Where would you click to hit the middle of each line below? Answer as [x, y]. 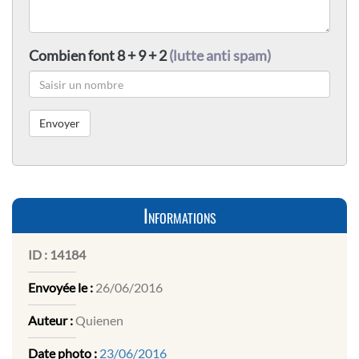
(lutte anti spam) [220, 56]
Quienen [98, 321]
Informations [179, 216]
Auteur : [50, 321]
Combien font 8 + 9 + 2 [99, 56]
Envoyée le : [61, 288]
